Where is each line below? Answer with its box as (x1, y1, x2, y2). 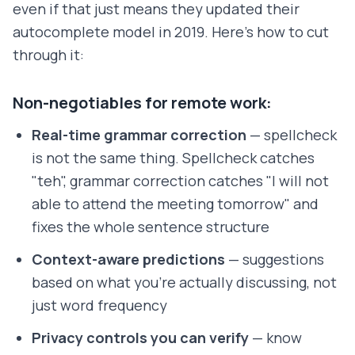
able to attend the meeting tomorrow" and (32, 194, 319, 214)
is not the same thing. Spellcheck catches (32, 148, 315, 168)
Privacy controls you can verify (32, 328, 249, 348)
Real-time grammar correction (32, 125, 246, 145)
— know (249, 328, 302, 348)
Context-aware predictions (32, 250, 225, 269)
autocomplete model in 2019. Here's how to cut (13, 22, 329, 42)
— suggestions (225, 250, 324, 269)
